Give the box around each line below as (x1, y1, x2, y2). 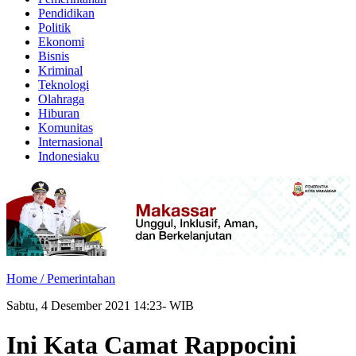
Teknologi (38, 78, 89, 91)
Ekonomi (38, 35, 84, 48)
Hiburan (38, 106, 79, 120)
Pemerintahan (47, 272, 115, 286)
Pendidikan (38, 6, 95, 20)
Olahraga (38, 92, 84, 106)
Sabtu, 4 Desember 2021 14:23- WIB (6, 299, 194, 313)
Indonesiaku (38, 149, 99, 163)
